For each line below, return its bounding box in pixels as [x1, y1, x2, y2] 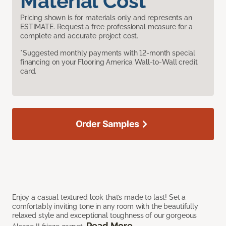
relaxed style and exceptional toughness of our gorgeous [12, 211, 197, 219]
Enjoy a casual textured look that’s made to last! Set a [12, 193, 186, 201]
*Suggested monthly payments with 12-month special [20, 48, 196, 57]
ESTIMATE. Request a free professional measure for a [20, 22, 193, 31]
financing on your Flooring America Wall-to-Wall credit [20, 58, 198, 66]
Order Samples [75, 118, 140, 129]
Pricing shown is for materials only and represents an [20, 13, 192, 22]
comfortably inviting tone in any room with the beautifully [12, 202, 198, 210]
